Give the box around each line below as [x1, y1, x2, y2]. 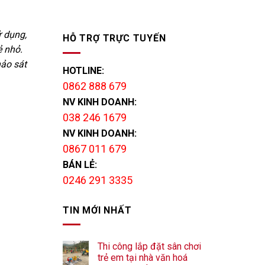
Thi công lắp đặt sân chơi [98, 241, 201, 253]
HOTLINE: [63, 64, 104, 76]
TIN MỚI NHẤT [63, 204, 132, 216]
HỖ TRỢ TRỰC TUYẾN [63, 33, 166, 44]
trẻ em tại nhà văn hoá [98, 252, 188, 264]
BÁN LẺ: [63, 159, 97, 170]
